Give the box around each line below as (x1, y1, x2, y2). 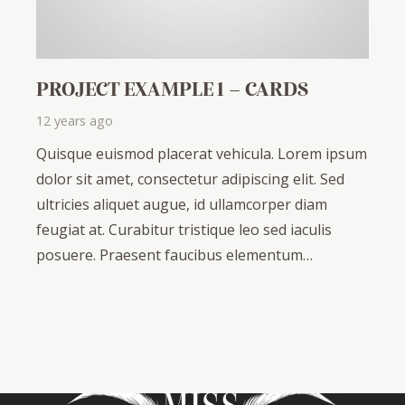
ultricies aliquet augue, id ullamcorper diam (36, 194, 327, 215)
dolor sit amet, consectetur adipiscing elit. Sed (36, 169, 344, 190)
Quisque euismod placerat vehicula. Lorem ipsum (36, 144, 367, 165)
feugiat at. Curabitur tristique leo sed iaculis (36, 220, 332, 240)
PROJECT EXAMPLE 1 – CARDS (36, 74, 308, 101)
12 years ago (36, 112, 113, 130)
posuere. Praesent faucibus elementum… (36, 245, 313, 266)
